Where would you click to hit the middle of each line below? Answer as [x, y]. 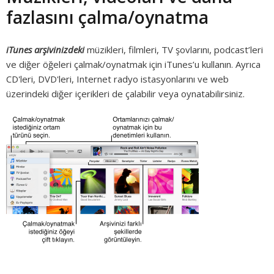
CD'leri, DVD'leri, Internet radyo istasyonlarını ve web [117, 79]
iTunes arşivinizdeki [45, 50]
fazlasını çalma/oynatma [107, 17]
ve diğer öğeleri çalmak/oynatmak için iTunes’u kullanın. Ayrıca [133, 64]
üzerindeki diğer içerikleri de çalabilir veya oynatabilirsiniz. [125, 94]
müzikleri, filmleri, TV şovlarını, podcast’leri [174, 50]
